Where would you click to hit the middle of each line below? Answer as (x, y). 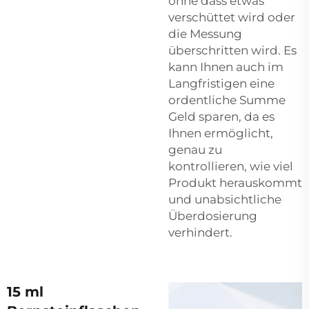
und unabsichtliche (225, 199)
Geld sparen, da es (221, 116)
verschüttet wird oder (232, 17)
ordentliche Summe (227, 100)
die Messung (205, 33)
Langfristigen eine (221, 83)
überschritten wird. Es (232, 50)
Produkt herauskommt (235, 182)
